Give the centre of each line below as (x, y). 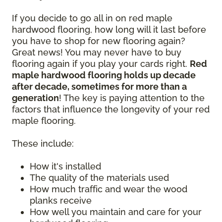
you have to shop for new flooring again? (99, 41)
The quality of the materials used (99, 178)
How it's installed (65, 166)
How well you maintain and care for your (116, 212)
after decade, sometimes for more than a (99, 87)
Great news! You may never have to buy (97, 53)
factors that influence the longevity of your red (111, 110)
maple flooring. (45, 121)
